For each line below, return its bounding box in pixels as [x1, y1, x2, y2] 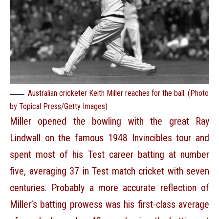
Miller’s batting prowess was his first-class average [10, 198, 209, 211]
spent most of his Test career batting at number [10, 149, 209, 161]
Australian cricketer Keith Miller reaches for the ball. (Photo [28, 88, 209, 98]
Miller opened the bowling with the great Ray [10, 115, 209, 128]
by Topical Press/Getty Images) [10, 102, 108, 111]
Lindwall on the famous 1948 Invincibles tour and [10, 132, 209, 144]
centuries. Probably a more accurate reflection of [10, 182, 209, 194]
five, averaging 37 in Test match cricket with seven [10, 165, 209, 177]
